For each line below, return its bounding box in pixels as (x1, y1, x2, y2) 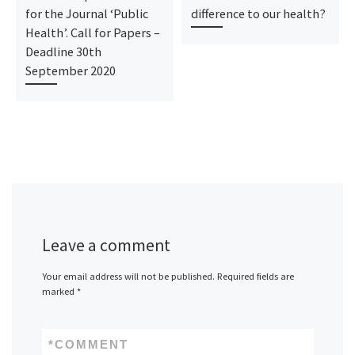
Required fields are (216, 270, 294, 283)
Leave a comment (41, 234, 170, 256)
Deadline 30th (25, 44, 101, 60)
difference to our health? (190, 6, 326, 22)
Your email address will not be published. (41, 270, 215, 283)
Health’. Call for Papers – (25, 25, 160, 41)
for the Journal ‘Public (25, 6, 148, 22)
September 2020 (25, 63, 116, 79)
